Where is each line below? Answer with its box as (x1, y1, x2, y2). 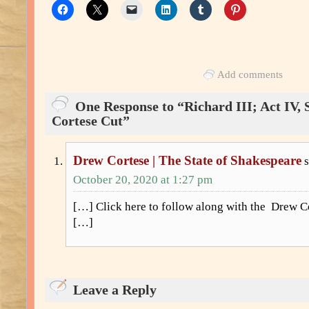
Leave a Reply (73, 282, 157, 298)
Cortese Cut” (52, 113, 130, 129)
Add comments (217, 68, 283, 80)
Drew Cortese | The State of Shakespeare (73, 153, 301, 168)
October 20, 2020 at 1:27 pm (73, 173, 212, 187)
